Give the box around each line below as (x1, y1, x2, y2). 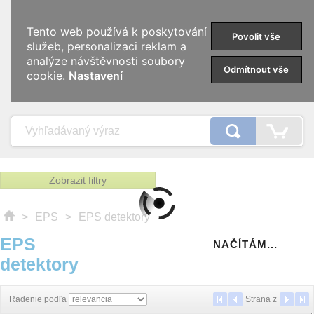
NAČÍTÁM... (213, 238, 278, 250)
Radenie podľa (9, 294, 67, 304)
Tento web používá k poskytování (27, 25, 207, 39)
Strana (245, 294, 273, 304)
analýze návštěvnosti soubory (27, 54, 186, 69)
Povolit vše (232, 30, 281, 42)
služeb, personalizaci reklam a (27, 39, 187, 54)
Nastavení (69, 69, 123, 83)
